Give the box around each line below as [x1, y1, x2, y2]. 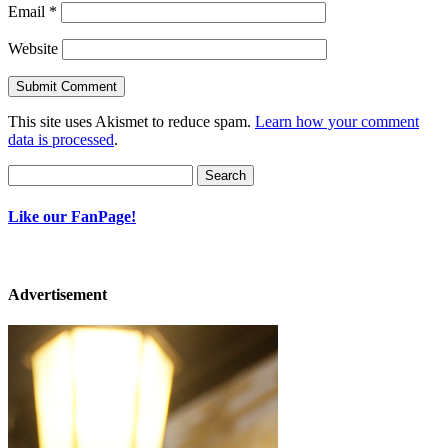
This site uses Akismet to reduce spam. [8, 113, 255, 131]
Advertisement [8, 286, 107, 304]
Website [8, 40, 58, 58]
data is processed [8, 131, 114, 149]
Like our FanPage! [8, 207, 136, 225]
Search [7, 164, 50, 182]
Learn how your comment [255, 113, 419, 131]
